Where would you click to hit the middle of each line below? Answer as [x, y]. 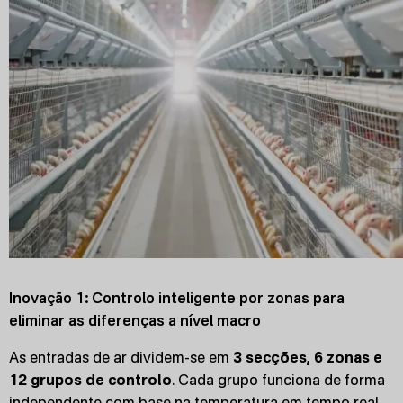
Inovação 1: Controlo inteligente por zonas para [177, 298]
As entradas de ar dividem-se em [119, 357]
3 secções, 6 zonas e [306, 357]
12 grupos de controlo [90, 380]
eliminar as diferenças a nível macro [135, 320]
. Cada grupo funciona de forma [278, 380]
